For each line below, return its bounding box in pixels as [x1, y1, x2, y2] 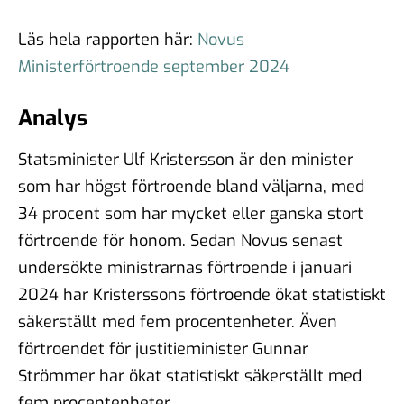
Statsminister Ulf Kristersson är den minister [18, 148, 353, 170]
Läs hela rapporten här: [18, 28, 197, 50]
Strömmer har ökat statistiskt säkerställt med [18, 364, 362, 387]
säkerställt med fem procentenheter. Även [18, 310, 337, 333]
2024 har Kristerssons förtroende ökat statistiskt [18, 283, 386, 306]
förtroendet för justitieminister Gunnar [18, 337, 308, 360]
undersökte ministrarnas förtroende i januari [18, 256, 352, 279]
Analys [18, 103, 87, 133]
